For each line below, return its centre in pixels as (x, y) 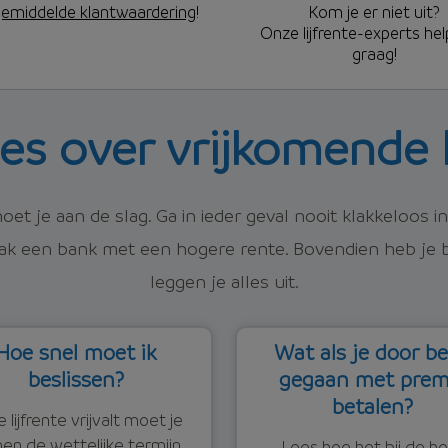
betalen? (372, 405)
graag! (374, 53)
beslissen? (76, 378)
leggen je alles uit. (224, 280)
